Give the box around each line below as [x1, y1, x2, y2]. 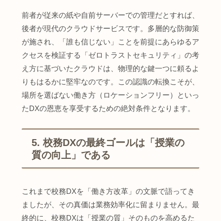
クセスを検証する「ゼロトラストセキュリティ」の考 [22, 50, 199, 59]
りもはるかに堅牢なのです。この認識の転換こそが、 [22, 77, 199, 86]
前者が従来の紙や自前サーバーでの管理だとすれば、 [22, 10, 199, 19]
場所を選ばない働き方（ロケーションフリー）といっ [22, 90, 199, 99]
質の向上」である [32, 149, 110, 160]
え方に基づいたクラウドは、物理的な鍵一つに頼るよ [22, 64, 199, 73]
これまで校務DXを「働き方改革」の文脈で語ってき [22, 187, 195, 196]
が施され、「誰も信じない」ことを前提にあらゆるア [22, 37, 199, 46]
